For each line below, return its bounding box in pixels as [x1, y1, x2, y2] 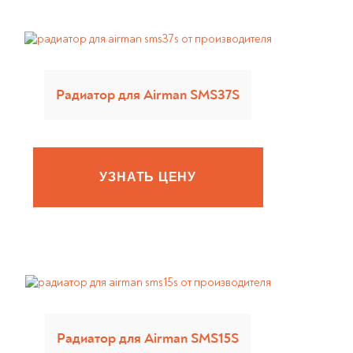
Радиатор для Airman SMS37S [56, 86, 240, 104]
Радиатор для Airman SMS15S [57, 329, 240, 347]
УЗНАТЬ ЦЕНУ [99, 170, 197, 184]
